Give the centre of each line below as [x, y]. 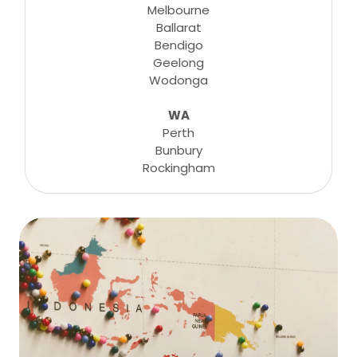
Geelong [178, 63]
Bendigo [178, 45]
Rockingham [178, 168]
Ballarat [178, 27]
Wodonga [178, 80]
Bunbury [178, 150]
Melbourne [178, 10]
